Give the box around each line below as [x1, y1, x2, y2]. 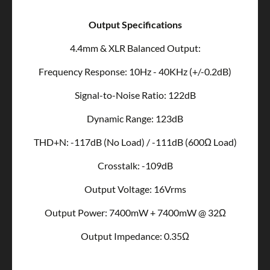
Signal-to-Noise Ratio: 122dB [74, 89, 196, 101]
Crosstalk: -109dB [97, 160, 173, 172]
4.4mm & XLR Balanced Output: [69, 42, 201, 54]
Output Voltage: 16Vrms [84, 183, 186, 195]
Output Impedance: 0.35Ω [81, 230, 189, 242]
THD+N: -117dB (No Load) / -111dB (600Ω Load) [33, 136, 237, 148]
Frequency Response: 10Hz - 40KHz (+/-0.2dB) [39, 66, 231, 78]
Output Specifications [88, 19, 182, 31]
